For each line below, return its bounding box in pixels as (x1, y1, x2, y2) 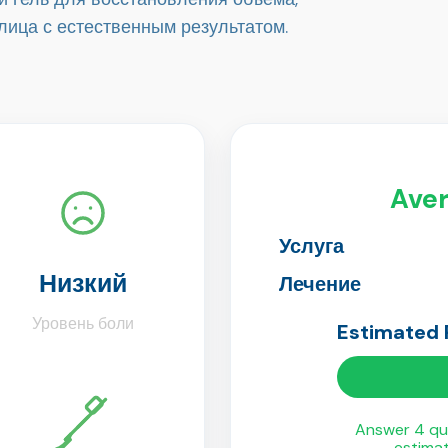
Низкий (38, 267, 127, 301)
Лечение (279, 270, 362, 297)
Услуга (279, 232, 345, 259)
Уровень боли (31, 313, 134, 335)
